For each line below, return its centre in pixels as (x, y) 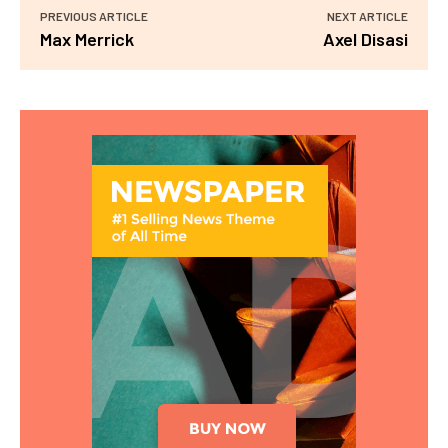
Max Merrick (87, 38)
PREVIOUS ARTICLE (94, 15)
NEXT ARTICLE (367, 15)
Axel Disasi (365, 38)
